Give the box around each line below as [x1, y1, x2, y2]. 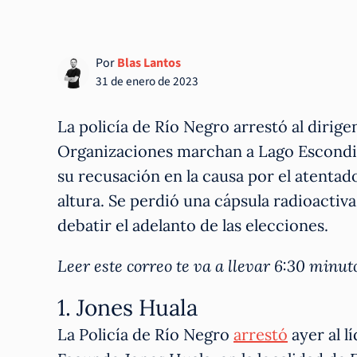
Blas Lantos [117, 53, 181, 72]
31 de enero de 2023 [96, 72, 198, 90]
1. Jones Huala [57, 292, 198, 322]
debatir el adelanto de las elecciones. [57, 214, 328, 235]
